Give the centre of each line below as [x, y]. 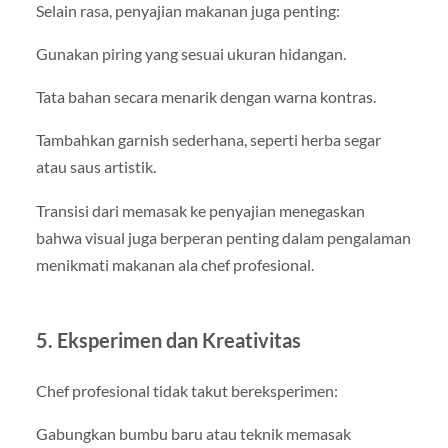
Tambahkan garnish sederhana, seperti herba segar [208, 140]
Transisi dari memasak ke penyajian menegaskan [200, 210]
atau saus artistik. [95, 167]
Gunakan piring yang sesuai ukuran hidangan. [190, 54]
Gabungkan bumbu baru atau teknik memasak [193, 433]
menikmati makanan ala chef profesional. [174, 264]
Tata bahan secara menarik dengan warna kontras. [205, 97]
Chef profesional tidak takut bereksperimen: [186, 390]
